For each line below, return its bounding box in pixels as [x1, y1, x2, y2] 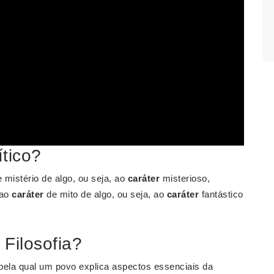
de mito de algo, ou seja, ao [43, 189, 167, 199]
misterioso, [160, 173, 210, 183]
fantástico [199, 189, 243, 199]
